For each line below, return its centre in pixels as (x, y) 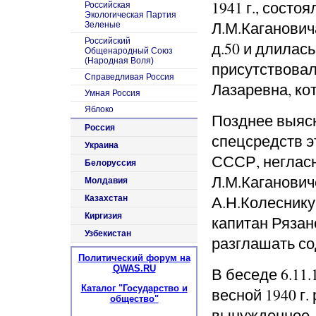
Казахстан (106, 199)
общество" (134, 299)
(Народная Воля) (119, 61)
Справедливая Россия (129, 77)
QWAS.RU (134, 269)
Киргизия (103, 216)
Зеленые (103, 25)
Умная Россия (113, 93)
